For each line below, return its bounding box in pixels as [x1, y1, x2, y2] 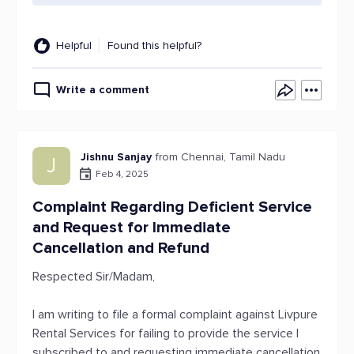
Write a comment [56, 83, 149, 96]
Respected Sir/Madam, [32, 269, 155, 284]
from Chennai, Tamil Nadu [156, 150, 285, 164]
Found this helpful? [107, 39, 201, 52]
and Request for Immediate [32, 218, 231, 237]
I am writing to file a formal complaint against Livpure [32, 307, 318, 322]
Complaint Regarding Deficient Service [32, 198, 312, 217]
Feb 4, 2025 [96, 168, 149, 180]
